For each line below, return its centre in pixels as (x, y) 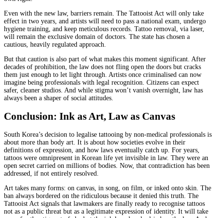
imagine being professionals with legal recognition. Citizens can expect (101, 82)
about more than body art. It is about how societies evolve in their (95, 143)
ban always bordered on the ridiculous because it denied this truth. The (101, 196)
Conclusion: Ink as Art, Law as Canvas (90, 116)
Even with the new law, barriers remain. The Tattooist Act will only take (104, 13)
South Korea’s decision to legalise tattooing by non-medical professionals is (108, 135)
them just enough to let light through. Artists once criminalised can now (103, 74)
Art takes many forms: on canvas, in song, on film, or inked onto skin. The (108, 188)
